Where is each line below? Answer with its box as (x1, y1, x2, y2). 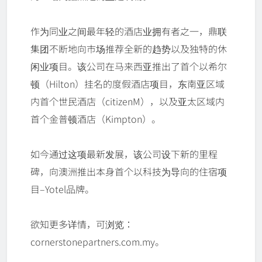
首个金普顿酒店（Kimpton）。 (30, 112, 161, 126)
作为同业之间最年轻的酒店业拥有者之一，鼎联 (30, 24, 227, 39)
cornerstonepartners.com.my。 (30, 235, 164, 249)
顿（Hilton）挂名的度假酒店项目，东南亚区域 (30, 77, 225, 91)
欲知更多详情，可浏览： (30, 217, 133, 232)
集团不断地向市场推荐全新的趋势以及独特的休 (30, 42, 227, 56)
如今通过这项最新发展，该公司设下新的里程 (30, 147, 218, 161)
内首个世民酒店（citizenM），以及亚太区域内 (30, 94, 225, 109)
